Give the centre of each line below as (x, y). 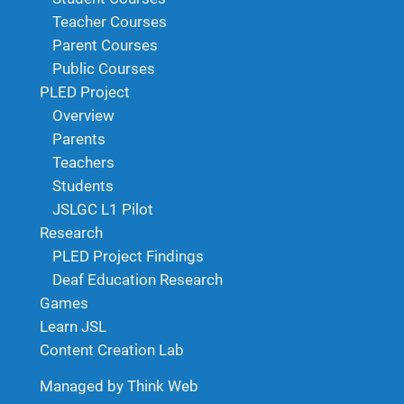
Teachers (83, 163)
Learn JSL (73, 327)
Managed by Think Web (119, 386)
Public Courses (104, 69)
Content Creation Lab (112, 350)
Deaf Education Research (138, 280)
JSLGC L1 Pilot (103, 210)
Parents (79, 139)
